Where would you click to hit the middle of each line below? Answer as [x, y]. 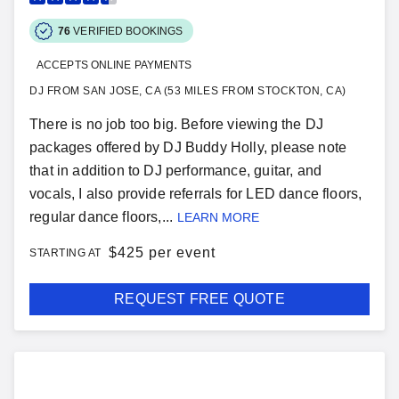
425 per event [166, 252]
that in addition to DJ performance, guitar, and [176, 171]
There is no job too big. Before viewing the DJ [176, 124]
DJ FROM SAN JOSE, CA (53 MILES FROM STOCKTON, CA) [188, 91]
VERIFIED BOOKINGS [128, 31]
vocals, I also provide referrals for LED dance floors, [196, 194]
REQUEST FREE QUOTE [199, 299]
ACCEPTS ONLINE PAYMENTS [114, 65]
